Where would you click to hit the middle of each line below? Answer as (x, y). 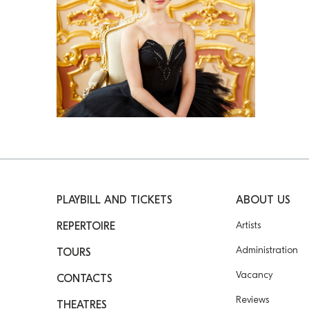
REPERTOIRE (86, 226)
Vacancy (254, 275)
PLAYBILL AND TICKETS (114, 200)
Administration (267, 250)
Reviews (252, 299)
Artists (248, 225)
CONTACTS (84, 278)
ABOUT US (263, 200)
